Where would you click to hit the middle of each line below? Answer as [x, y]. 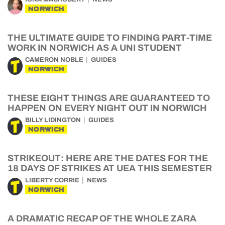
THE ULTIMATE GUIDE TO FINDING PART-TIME [110, 38]
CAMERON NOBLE [54, 60]
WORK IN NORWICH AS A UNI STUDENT [95, 48]
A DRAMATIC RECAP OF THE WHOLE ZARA [102, 218]
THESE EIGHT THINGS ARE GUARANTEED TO [109, 98]
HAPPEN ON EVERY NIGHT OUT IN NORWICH [107, 108]
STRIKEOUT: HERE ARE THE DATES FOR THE [108, 158]
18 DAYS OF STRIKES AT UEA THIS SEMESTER [110, 168]
